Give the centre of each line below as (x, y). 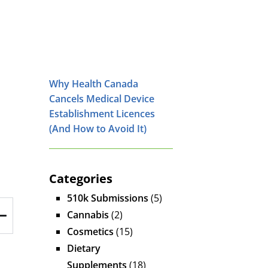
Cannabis (88, 214)
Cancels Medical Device (102, 98)
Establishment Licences (102, 113)
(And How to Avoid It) (98, 128)
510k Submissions (108, 198)
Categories (81, 178)
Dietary (84, 248)
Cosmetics (90, 231)
